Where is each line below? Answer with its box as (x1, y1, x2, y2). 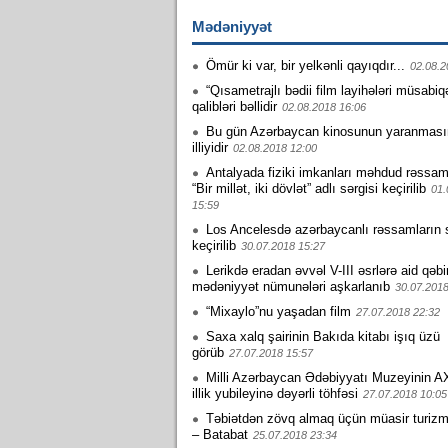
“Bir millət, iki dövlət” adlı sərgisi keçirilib (192, 181, 426, 196)
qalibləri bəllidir (192, 99, 277, 114)
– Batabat (192, 427, 248, 442)
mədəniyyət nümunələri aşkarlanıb (192, 279, 390, 294)
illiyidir (192, 140, 228, 155)
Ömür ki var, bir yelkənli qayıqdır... (206, 58, 405, 73)
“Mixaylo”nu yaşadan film (206, 304, 351, 319)
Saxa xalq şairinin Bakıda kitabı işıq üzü (206, 329, 440, 344)
